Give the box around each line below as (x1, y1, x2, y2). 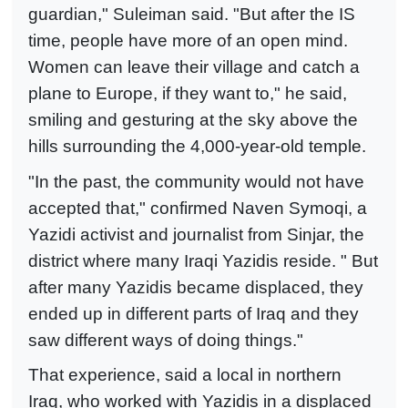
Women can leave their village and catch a (28, 57, 360, 77)
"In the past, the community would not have (28, 171, 364, 191)
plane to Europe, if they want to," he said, (28, 84, 347, 104)
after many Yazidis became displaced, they (28, 277, 363, 297)
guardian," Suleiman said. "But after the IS (28, 5, 355, 25)
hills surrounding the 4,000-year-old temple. (28, 137, 366, 157)
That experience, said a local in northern (28, 365, 342, 385)
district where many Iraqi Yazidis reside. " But (28, 250, 378, 270)
